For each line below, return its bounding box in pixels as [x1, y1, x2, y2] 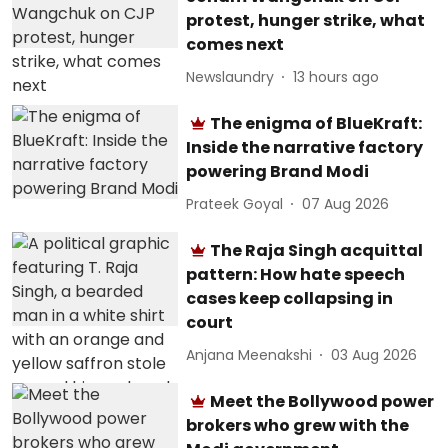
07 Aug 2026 [302, 193, 390, 214]
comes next [186, 33, 285, 56]
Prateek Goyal [186, 193, 284, 214]
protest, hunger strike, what [186, 9, 426, 32]
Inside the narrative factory [186, 136, 424, 159]
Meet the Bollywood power [210, 390, 435, 413]
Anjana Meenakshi [186, 344, 313, 365]
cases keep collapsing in [186, 287, 394, 310]
